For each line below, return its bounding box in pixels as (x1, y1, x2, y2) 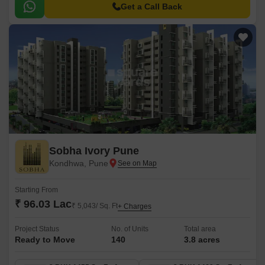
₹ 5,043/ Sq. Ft (72, 202, 118, 210)
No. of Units (111, 225, 148, 233)
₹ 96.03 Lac (15, 198, 72, 210)
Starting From (15, 186, 58, 194)
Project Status (15, 225, 59, 233)
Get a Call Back (121, 2, 182, 11)
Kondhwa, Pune (49, 159, 108, 168)
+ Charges (118, 202, 151, 211)
